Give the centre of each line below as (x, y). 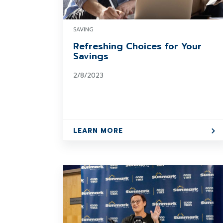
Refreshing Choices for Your (137, 46)
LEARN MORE (98, 131)
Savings (91, 56)
